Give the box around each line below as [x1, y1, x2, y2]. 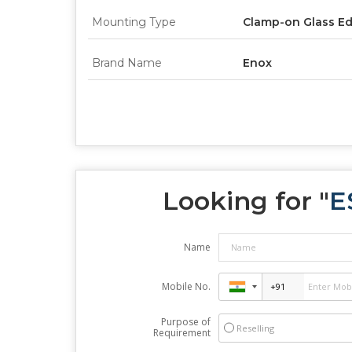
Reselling [236, 321, 274, 334]
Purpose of [160, 314, 211, 328]
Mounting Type [92, 14, 176, 29]
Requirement [152, 325, 211, 339]
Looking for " [163, 185, 329, 216]
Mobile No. [161, 279, 211, 293]
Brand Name [92, 55, 162, 70]
